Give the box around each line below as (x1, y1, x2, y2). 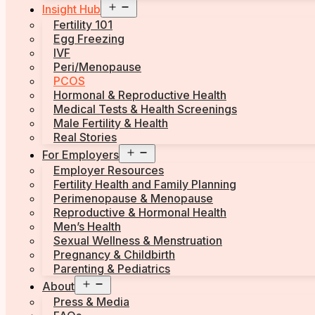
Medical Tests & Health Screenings (53, 102, 237, 117)
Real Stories (53, 130, 117, 145)
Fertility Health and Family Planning (53, 177, 236, 192)
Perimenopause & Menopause (53, 191, 213, 206)
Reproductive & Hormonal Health (53, 205, 226, 220)
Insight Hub (42, 2, 101, 17)
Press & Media (53, 295, 129, 309)
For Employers (42, 148, 119, 162)
